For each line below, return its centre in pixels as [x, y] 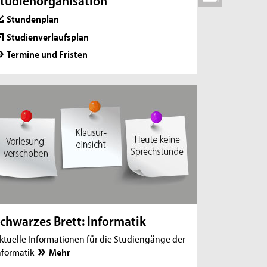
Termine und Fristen [47, 54]
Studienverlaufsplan [48, 36]
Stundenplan [33, 18]
